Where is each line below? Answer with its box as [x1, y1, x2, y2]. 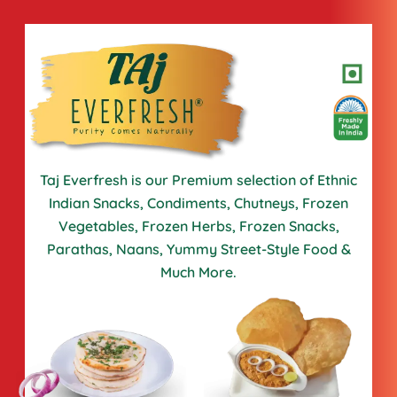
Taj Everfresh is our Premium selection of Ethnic [40, 171, 357, 190]
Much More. [160, 263, 237, 282]
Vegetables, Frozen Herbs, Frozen [58, 217, 285, 236]
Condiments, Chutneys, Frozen [147, 194, 348, 213]
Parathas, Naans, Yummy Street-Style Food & [46, 240, 351, 259]
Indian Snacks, [49, 194, 147, 213]
